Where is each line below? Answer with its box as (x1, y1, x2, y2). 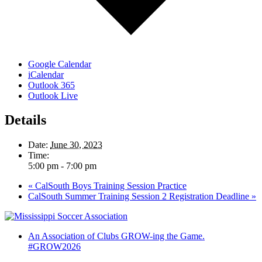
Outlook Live (28, 90, 78, 101)
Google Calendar (28, 58, 91, 69)
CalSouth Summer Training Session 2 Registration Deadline (28, 191, 251, 202)
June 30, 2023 (50, 140, 102, 150)
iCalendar (28, 69, 64, 80)
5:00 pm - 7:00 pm (28, 161, 96, 171)
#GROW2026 (28, 242, 81, 252)
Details (5, 112, 46, 128)
